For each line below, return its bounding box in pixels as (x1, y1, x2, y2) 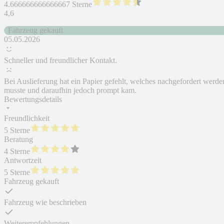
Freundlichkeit (4, 114, 49, 123)
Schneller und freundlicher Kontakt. (4, 56, 117, 65)
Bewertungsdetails (4, 95, 62, 104)
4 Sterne (4, 147, 30, 156)
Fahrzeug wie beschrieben (4, 198, 86, 207)
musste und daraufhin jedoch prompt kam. (4, 86, 136, 95)
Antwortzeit (4, 156, 41, 165)
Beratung (4, 135, 33, 144)
